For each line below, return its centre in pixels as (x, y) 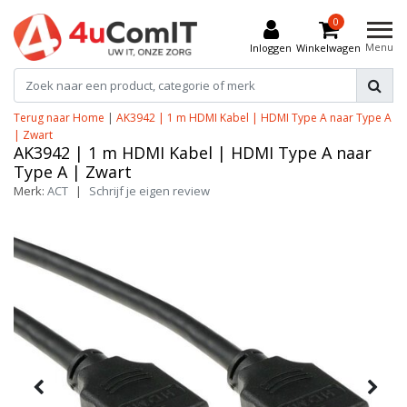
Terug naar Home (59, 117)
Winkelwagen (328, 47)
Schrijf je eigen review (149, 190)
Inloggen (271, 47)
